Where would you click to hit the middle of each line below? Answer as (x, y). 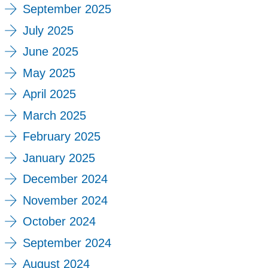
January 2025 (59, 158)
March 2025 (54, 115)
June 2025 (50, 52)
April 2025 (49, 94)
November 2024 (65, 200)
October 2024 (59, 222)
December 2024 (65, 179)
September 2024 (67, 243)
